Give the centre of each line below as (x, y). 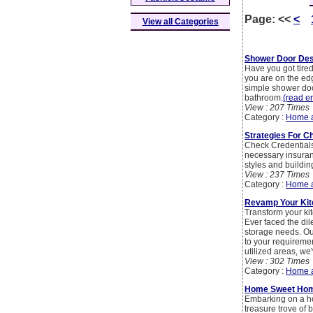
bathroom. (264, 98)
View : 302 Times (277, 262)
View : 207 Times (277, 108)
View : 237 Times (277, 175)
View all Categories (180, 22)
